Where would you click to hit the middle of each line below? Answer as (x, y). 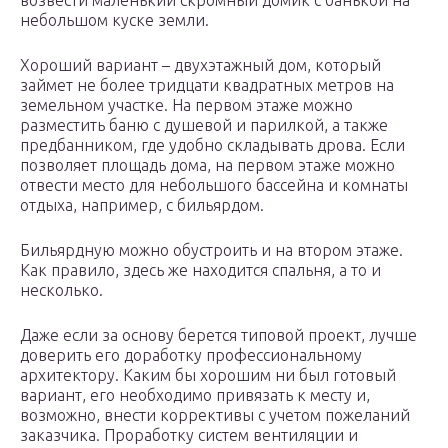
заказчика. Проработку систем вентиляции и (189, 435)
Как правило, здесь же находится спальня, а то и (200, 270)
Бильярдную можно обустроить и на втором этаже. (211, 250)
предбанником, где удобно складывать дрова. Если (212, 145)
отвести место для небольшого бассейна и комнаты (214, 185)
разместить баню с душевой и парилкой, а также (204, 125)
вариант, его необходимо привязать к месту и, (195, 395)
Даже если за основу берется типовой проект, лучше (218, 335)
